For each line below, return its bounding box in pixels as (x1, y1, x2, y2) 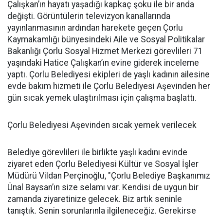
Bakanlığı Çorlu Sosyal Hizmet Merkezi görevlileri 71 (7, 46, 203, 56)
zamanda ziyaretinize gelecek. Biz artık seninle (7, 194, 182, 204)
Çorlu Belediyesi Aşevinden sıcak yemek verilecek (7, 120, 197, 130)
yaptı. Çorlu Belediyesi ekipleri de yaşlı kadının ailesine (7, 70, 210, 79)
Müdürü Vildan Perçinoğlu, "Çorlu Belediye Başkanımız (7, 171, 210, 181)
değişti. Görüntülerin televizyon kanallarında (7, 11, 170, 21)
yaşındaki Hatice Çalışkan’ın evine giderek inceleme (7, 58, 199, 68)
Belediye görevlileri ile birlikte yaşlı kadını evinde (7, 147, 187, 157)
